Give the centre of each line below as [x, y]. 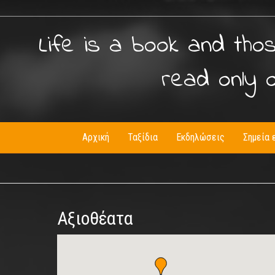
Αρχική [96, 137]
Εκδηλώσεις [200, 137]
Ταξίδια [143, 137]
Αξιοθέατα [95, 218]
